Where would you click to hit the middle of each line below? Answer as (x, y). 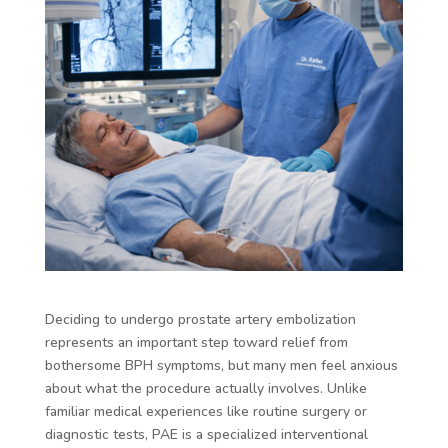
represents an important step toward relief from (196, 342)
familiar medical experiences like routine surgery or (205, 411)
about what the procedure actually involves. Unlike (205, 388)
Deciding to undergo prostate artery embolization (200, 319)
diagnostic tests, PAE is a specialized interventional (206, 434)
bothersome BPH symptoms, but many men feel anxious (221, 365)
